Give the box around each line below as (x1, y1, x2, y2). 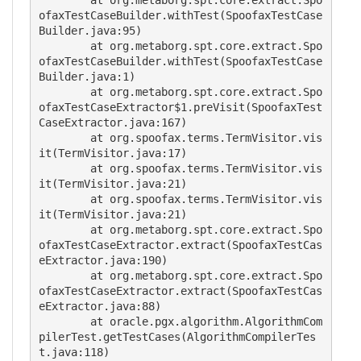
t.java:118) (39, 346, 110, 359)
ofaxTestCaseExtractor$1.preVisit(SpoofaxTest (39, 101, 322, 114)
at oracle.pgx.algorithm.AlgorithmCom (39, 315, 90, 328)
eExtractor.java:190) (39, 254, 168, 267)
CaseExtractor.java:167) (39, 116, 187, 129)
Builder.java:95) (39, 24, 142, 37)
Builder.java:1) (39, 70, 135, 83)
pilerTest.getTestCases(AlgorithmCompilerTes (39, 330, 316, 343)
